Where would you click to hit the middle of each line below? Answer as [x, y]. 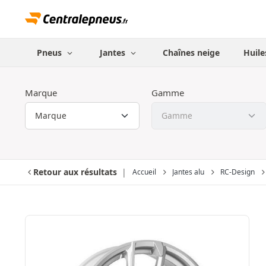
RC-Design [237, 172]
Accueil [144, 172]
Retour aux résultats [75, 172]
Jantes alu [188, 172]
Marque [41, 93]
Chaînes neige [191, 53]
